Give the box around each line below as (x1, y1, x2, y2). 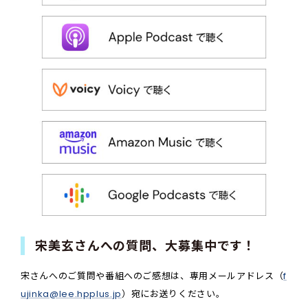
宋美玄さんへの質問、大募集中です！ (35, 237, 256, 255)
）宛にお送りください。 (122, 287, 225, 301)
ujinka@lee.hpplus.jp (21, 287, 122, 301)
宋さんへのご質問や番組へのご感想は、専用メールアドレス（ (21, 269, 284, 283)
